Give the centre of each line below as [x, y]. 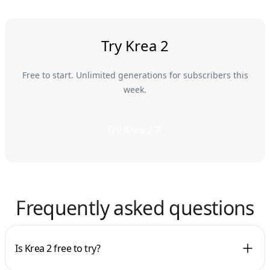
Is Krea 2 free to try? [58, 248]
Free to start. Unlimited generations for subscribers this [135, 75]
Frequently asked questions [135, 207]
